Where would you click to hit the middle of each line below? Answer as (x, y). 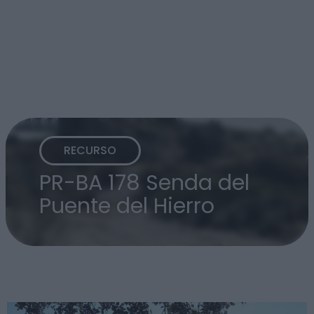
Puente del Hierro (127, 205)
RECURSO (90, 151)
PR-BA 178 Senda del (144, 182)
